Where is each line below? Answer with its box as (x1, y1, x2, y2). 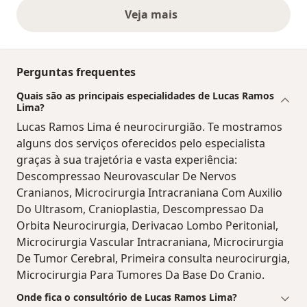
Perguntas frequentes (16, 64, 136, 80)
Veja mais (124, 7, 183, 23)
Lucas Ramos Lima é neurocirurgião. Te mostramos (16, 119, 282, 135)
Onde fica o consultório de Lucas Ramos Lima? (16, 291, 237, 304)
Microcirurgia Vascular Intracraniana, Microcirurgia (16, 234, 284, 250)
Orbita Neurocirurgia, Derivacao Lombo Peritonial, (16, 218, 278, 234)
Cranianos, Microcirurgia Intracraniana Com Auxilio (16, 185, 282, 201)
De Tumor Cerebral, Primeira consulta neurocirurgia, (16, 251, 290, 267)
